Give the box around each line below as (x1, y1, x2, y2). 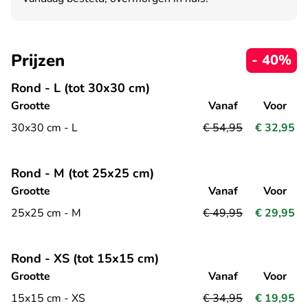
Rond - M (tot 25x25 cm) (11, 164, 154, 181)
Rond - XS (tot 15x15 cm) (11, 250, 159, 267)
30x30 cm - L (11, 120, 78, 135)
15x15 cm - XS (11, 290, 85, 306)
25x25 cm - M (11, 205, 81, 221)
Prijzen (11, 49, 65, 71)
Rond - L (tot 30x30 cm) (11, 79, 150, 96)
